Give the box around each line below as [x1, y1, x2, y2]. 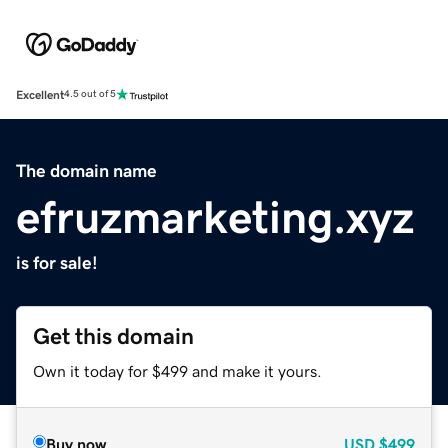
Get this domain [33, 324, 194, 348]
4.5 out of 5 [64, 89, 116, 100]
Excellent [16, 88, 64, 101]
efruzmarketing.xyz [16, 193, 414, 240]
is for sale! [16, 253, 98, 272]
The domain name [16, 161, 157, 180]
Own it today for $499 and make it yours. [33, 362, 322, 379]
